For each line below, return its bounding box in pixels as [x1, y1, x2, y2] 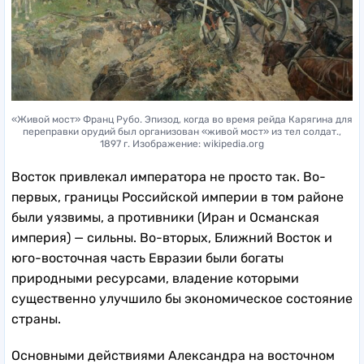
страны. [11, 310, 61, 327]
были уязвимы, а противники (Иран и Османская [11, 209, 319, 225]
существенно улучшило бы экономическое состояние [11, 290, 353, 306]
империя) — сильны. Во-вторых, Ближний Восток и [11, 229, 332, 245]
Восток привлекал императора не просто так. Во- [11, 168, 326, 184]
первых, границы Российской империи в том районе [11, 188, 344, 205]
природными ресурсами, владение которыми [11, 270, 299, 286]
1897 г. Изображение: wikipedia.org [100, 137, 264, 149]
